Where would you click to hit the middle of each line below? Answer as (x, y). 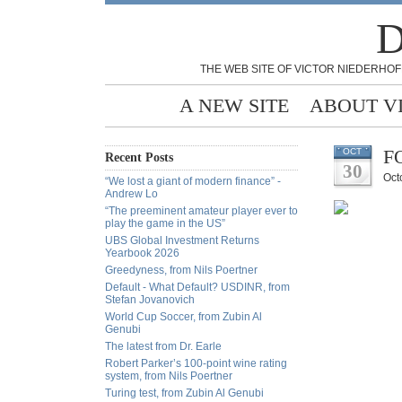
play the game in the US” (165, 223)
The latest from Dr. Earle (163, 346)
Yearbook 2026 (142, 253)
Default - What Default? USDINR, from (197, 287)
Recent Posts (139, 157)
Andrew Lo (131, 194)
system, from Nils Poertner (169, 376)
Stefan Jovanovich (150, 300)
